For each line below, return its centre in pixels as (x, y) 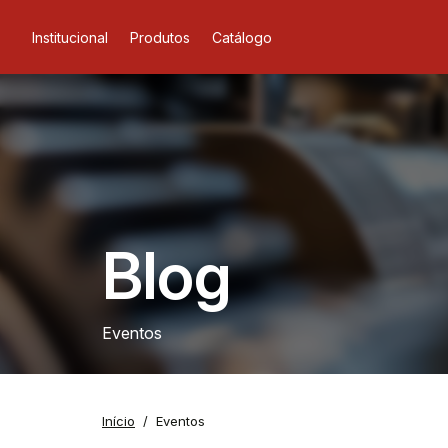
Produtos (160, 37)
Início (118, 421)
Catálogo (242, 37)
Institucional (70, 37)
